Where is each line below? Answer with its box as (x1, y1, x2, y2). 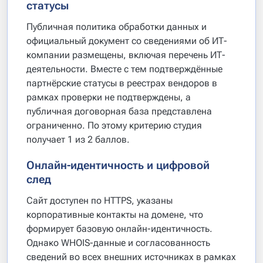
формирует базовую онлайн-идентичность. (26, 223, 213, 234)
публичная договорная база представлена (26, 106, 212, 117)
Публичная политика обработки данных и (26, 21, 207, 32)
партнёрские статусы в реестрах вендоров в (26, 77, 217, 89)
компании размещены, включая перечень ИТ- (26, 49, 225, 60)
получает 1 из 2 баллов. (26, 134, 130, 145)
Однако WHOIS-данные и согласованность (26, 237, 210, 248)
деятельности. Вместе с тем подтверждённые (26, 63, 222, 75)
